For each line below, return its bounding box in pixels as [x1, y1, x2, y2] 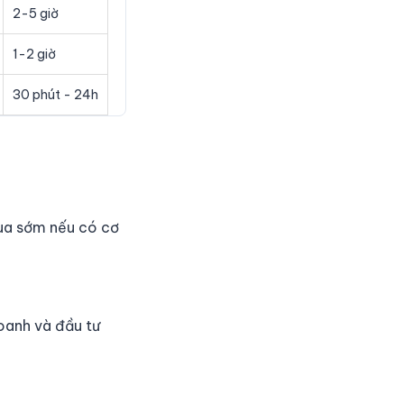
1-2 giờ [13, 46, 56, 62]
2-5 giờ [13, 5, 59, 22]
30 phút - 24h [13, 87, 98, 103]
